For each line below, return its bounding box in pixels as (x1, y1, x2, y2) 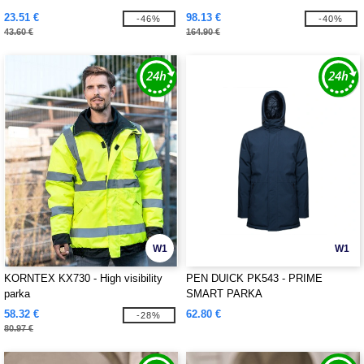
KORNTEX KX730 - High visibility (4, 272, 162, 284)
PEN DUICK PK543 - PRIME (186, 272, 323, 284)
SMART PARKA (186, 288, 262, 300)
